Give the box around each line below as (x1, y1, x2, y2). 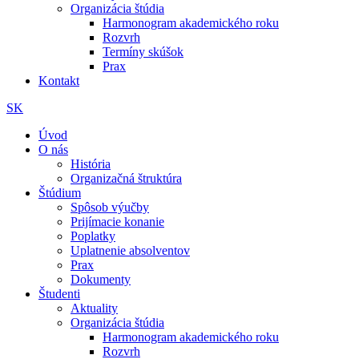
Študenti (38, 287, 80, 301)
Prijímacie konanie (71, 215, 164, 228)
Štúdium (38, 186, 81, 200)
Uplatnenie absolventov (71, 244, 190, 257)
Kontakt (38, 74, 79, 87)
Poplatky (71, 229, 115, 243)
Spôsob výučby (71, 200, 149, 214)
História (71, 157, 111, 171)
